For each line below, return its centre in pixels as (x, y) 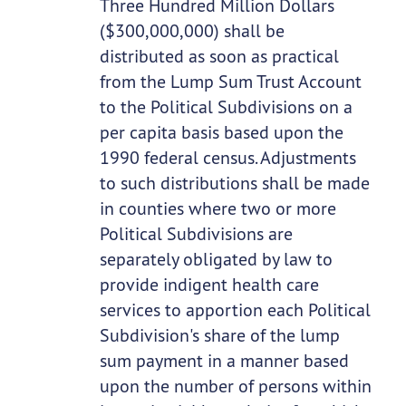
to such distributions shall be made (234, 183)
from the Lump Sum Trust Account (230, 82)
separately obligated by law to (216, 259)
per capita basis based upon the (221, 132)
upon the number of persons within (235, 386)
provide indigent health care (209, 285)
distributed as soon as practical (219, 56)
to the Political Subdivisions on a (226, 107)
